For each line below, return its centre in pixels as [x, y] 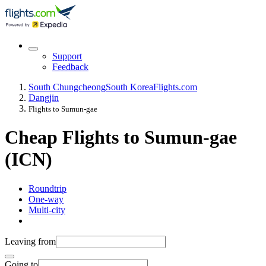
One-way [46, 199]
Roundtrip [47, 188]
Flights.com [175, 87]
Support [67, 56]
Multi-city [47, 210]
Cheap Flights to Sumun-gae [121, 137]
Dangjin [44, 98]
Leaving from [30, 241]
